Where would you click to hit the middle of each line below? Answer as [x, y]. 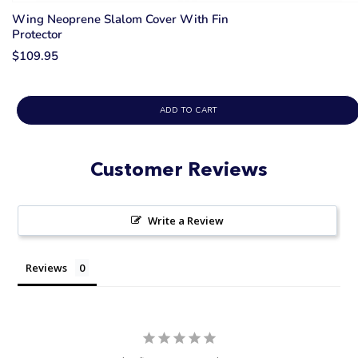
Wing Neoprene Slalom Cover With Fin [120, 19]
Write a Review [185, 220]
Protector [37, 34]
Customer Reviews [179, 169]
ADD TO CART [188, 110]
